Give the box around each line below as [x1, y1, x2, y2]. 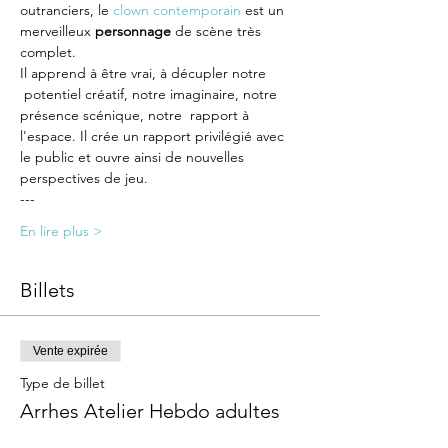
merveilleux [20, 22, 95, 40]
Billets [20, 278, 75, 302]
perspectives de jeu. [20, 169, 148, 187]
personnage [95, 22, 171, 40]
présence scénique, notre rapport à [20, 106, 253, 124]
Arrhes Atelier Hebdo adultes [20, 399, 280, 423]
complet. [20, 43, 76, 61]
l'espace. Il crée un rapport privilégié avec [20, 127, 288, 145]
